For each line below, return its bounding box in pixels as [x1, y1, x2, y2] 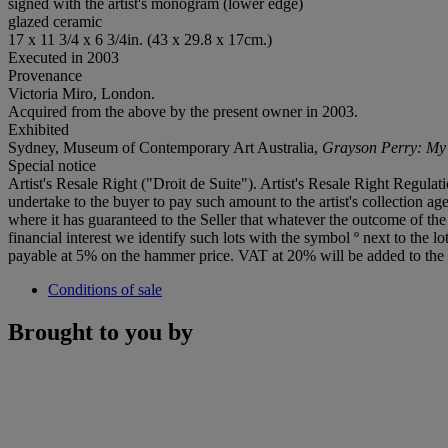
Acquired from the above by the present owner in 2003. [8, 102, 358, 120]
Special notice [8, 156, 96, 174]
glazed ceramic [8, 12, 102, 30]
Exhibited [8, 120, 69, 138]
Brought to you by [8, 318, 193, 345]
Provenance [8, 66, 82, 84]
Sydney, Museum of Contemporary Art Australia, [8, 138, 322, 156]
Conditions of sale [48, 280, 162, 298]
